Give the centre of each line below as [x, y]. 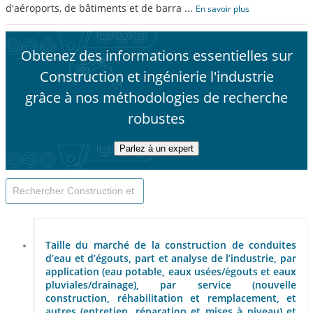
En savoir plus [223, 9]
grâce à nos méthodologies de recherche [156, 97]
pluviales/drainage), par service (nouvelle [171, 285]
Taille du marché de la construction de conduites [171, 245]
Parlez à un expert [156, 148]
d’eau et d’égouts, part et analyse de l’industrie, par [171, 259]
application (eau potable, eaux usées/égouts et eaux [171, 272]
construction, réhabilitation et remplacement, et [171, 298]
